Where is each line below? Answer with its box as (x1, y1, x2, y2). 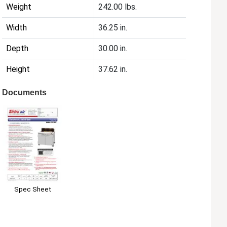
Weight (6, 2, 32, 12)
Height (6, 64, 30, 74)
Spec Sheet (14, 185, 51, 194)
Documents (2, 88, 47, 97)
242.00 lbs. (98, 2, 137, 12)
